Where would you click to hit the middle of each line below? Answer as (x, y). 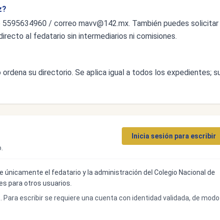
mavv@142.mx (104, 23)
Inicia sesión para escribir (174, 136)
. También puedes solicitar (174, 23)
